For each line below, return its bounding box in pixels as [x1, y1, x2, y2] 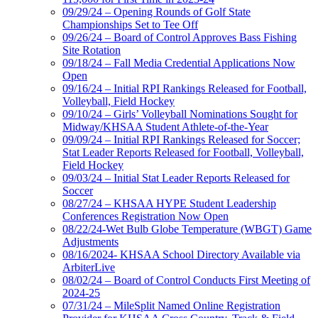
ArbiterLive [62, 261, 115, 274]
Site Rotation [62, 44, 121, 57]
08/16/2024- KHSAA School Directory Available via [62, 248, 300, 261]
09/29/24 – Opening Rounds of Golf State [62, 6, 251, 18]
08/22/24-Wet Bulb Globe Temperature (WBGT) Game [62, 223, 312, 236]
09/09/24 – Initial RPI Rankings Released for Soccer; [62, 133, 300, 146]
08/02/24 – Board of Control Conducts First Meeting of [62, 274, 310, 287]
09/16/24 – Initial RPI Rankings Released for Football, [62, 82, 307, 95]
